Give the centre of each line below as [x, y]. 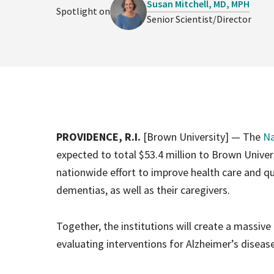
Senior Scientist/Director [199, 19]
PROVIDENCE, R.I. [98, 136]
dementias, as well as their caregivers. [143, 190]
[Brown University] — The [202, 136]
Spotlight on [83, 11]
